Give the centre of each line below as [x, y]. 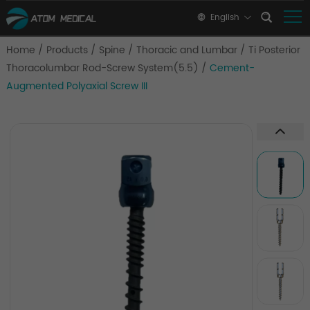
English [225, 18]
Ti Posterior [274, 50]
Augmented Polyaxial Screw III [76, 86]
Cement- [232, 68]
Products [67, 50]
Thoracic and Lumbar [186, 50]
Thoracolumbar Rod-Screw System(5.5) [102, 68]
